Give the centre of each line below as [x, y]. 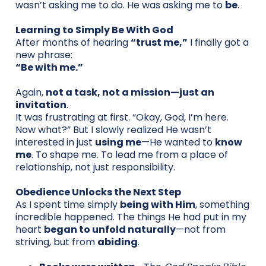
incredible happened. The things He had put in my [131, 217]
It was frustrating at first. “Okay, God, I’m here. [122, 117]
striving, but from [56, 242]
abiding [118, 242]
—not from [201, 229]
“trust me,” [159, 42]
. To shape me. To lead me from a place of [130, 154]
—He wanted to [178, 142]
